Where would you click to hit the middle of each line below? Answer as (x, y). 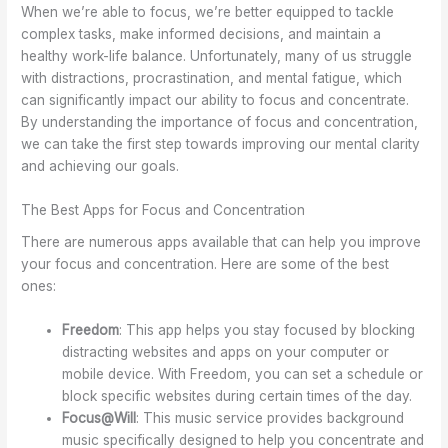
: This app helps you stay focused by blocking (267, 329)
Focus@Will (99, 417)
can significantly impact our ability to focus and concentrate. (215, 100)
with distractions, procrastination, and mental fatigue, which (212, 78)
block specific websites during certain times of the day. (237, 395)
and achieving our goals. (100, 166)
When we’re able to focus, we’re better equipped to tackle (208, 12)
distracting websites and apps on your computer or (226, 351)
